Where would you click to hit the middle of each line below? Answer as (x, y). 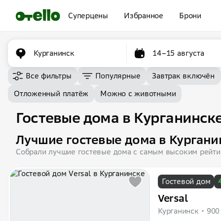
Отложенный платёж (51, 93)
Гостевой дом (186, 181)
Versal (173, 198)
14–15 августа (179, 53)
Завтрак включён (183, 76)
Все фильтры (49, 76)
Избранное (143, 16)
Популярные (118, 76)
